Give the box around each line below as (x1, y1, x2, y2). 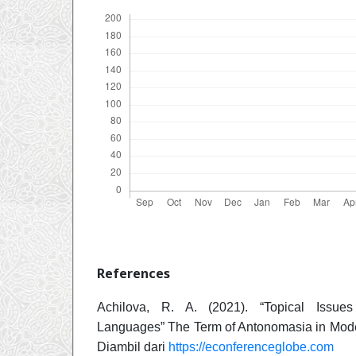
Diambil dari (97, 339, 168, 354)
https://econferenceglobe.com (168, 339, 334, 354)
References (97, 264, 170, 282)
